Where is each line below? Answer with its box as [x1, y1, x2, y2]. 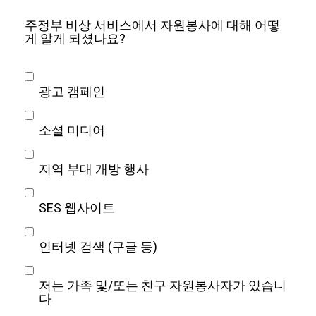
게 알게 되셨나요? [25, 31, 126, 47]
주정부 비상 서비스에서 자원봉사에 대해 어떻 [25, 18, 280, 33]
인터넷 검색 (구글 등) [39, 239, 157, 255]
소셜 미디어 [39, 123, 105, 138]
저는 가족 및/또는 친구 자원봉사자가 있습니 [39, 278, 286, 293]
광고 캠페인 [39, 84, 105, 99]
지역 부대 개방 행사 [39, 162, 149, 177]
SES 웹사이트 [39, 200, 115, 216]
